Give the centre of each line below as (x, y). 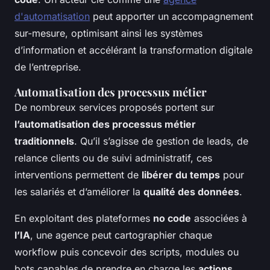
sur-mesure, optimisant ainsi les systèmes (108, 33)
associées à (219, 218)
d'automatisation (52, 17)
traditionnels (44, 141)
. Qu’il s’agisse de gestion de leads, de (161, 141)
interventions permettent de (78, 175)
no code (172, 218)
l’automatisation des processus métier (105, 124)
